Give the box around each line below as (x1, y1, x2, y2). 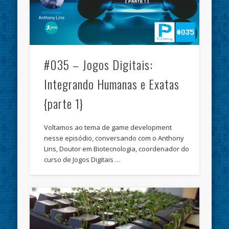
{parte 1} (44, 94, 84, 112)
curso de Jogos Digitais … (44, 154, 121, 164)
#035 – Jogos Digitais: (44, 55, 153, 74)
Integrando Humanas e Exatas (44, 74, 180, 93)
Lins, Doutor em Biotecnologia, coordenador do (44, 144, 190, 153)
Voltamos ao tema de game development (44, 122, 172, 132)
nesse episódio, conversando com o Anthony (44, 133, 185, 143)
